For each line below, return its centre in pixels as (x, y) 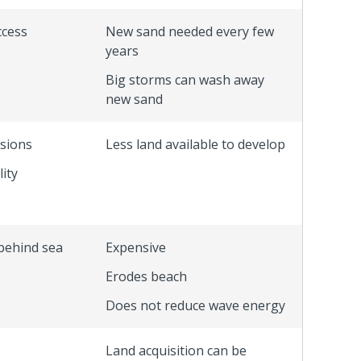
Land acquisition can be (176, 350)
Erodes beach (146, 276)
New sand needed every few (190, 31)
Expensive (136, 247)
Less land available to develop (195, 144)
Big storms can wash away (185, 79)
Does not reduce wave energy (195, 305)
